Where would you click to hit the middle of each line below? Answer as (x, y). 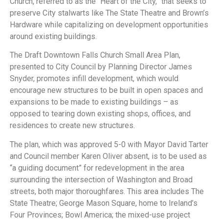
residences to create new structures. (72, 126)
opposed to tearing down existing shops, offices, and (100, 114)
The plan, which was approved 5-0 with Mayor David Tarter (109, 144)
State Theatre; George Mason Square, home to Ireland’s (104, 203)
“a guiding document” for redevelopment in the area (97, 168)
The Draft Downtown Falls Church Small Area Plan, (95, 55)
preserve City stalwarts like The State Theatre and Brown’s (109, 13)
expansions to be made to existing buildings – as (94, 102)
